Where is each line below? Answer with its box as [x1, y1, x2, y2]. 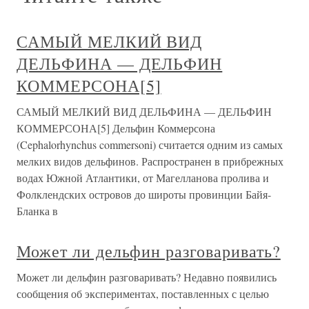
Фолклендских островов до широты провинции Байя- [17, 187, 271, 201]
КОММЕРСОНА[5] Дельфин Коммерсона [17, 121, 215, 135]
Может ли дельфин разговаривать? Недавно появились [17, 270, 277, 284]
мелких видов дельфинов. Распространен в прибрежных [17, 154, 283, 168]
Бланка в [17, 203, 58, 218]
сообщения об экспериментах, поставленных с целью [17, 286, 269, 301]
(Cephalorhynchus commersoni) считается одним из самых [17, 137, 283, 152]
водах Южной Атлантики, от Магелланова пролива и [17, 170, 269, 185]
